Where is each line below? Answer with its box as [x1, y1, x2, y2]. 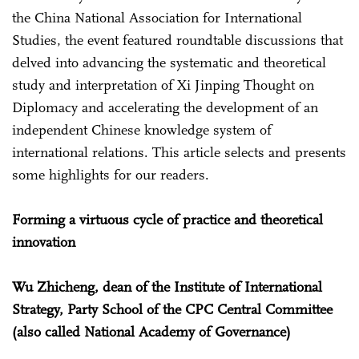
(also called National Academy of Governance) [12, 322, 291, 341]
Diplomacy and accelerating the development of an [12, 98, 318, 116]
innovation [12, 232, 75, 251]
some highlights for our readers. [12, 165, 209, 184]
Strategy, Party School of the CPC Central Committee [12, 300, 333, 318]
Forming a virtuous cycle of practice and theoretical [12, 210, 323, 228]
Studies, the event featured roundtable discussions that [12, 30, 343, 49]
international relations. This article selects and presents [12, 143, 346, 161]
